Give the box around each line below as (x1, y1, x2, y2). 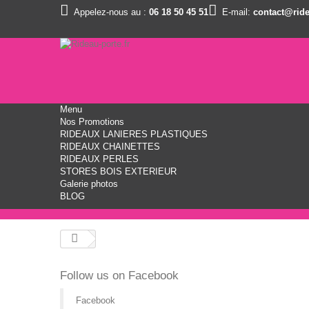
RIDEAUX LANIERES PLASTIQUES (60, 129, 208, 139)
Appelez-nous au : (74, 7, 146, 17)
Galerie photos (60, 179, 118, 189)
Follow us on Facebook (60, 269, 179, 282)
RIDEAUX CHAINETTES (60, 141, 160, 152)
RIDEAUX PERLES (60, 154, 139, 164)
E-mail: (222, 7, 250, 17)
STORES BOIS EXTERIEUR (60, 166, 177, 177)
